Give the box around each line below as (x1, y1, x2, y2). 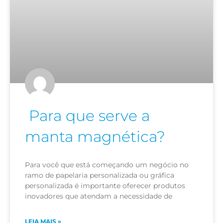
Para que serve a (25, 106, 150, 125)
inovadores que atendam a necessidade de (25, 191, 172, 201)
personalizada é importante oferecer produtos (25, 181, 185, 190)
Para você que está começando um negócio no (25, 160, 189, 169)
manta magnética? (25, 127, 165, 146)
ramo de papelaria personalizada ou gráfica (25, 170, 174, 180)
